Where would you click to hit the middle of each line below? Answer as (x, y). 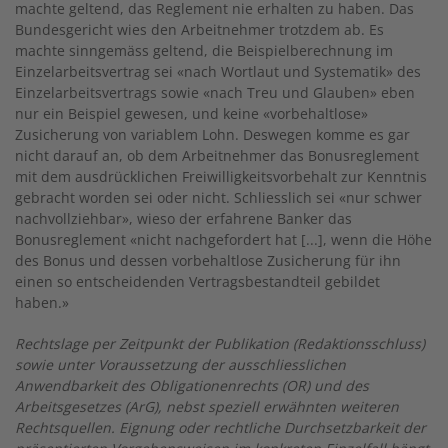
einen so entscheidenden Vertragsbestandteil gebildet (197, 282)
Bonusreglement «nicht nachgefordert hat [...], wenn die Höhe (223, 240)
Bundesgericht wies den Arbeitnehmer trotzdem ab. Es (199, 30)
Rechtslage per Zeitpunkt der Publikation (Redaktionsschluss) (220, 344)
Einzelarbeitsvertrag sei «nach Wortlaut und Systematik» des (218, 72)
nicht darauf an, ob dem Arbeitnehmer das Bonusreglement (217, 156)
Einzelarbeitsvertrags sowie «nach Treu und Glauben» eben (215, 93)
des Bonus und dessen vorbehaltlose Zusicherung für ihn (208, 261)
